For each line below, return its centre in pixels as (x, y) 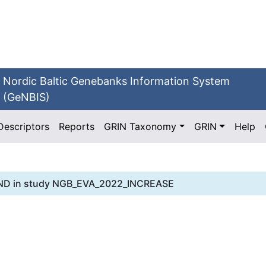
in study (31, 183)
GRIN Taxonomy (140, 126)
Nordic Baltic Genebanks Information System (117, 81)
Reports (77, 126)
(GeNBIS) (27, 97)
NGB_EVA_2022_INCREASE (113, 183)
